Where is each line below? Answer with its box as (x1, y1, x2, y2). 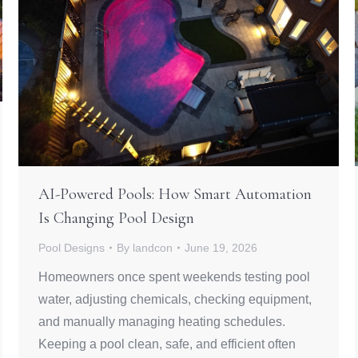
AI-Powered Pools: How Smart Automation (38, 184, 312, 204)
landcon (133, 241, 173, 254)
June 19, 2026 (185, 241, 257, 254)
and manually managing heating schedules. (38, 314, 285, 328)
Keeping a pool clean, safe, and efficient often (38, 336, 296, 351)
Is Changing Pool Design (38, 208, 194, 228)
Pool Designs (38, 241, 105, 254)
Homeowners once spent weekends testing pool (38, 269, 310, 284)
